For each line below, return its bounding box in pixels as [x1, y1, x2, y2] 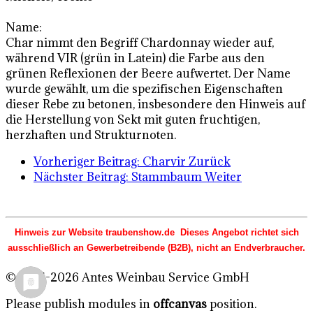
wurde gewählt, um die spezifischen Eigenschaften [6, 81, 283, 97]
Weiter [205, 169, 242, 185]
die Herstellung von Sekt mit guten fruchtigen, [6, 112, 260, 128]
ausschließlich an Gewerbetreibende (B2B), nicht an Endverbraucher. [8, 242, 305, 254]
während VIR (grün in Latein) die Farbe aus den [6, 50, 265, 66]
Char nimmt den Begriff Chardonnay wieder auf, [6, 35, 274, 51]
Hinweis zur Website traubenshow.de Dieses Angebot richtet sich [14, 227, 299, 238]
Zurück [189, 154, 231, 170]
